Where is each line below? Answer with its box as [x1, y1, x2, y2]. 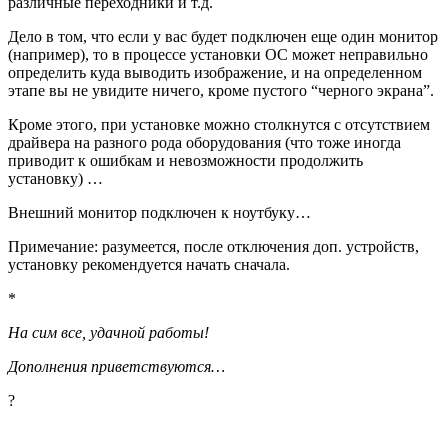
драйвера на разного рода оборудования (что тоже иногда [8, 133, 401, 151]
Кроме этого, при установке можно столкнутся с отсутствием [8, 115, 430, 133]
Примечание [8, 237, 94, 255]
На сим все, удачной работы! [8, 323, 209, 341]
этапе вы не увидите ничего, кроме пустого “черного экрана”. [8, 81, 434, 99]
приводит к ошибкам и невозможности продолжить [8, 151, 363, 169]
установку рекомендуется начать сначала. [8, 255, 290, 273]
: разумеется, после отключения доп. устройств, [94, 237, 419, 255]
